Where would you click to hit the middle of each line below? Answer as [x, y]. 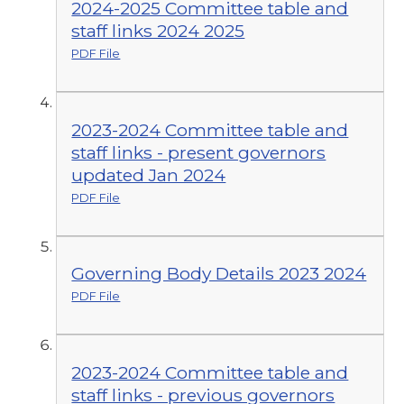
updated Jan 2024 [149, 174]
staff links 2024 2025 [158, 31]
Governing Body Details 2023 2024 [219, 274]
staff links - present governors [199, 152]
